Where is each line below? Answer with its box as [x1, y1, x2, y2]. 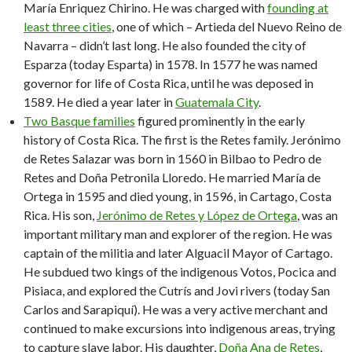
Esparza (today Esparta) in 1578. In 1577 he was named [24, 56, 317, 71]
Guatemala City [175, 93, 258, 109]
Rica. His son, [24, 207, 97, 222]
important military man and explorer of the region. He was [24, 225, 332, 241]
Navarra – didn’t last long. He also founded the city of [24, 37, 306, 53]
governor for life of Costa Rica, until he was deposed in [24, 75, 313, 90]
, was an [297, 207, 338, 222]
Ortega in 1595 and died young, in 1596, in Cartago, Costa [24, 188, 332, 203]
